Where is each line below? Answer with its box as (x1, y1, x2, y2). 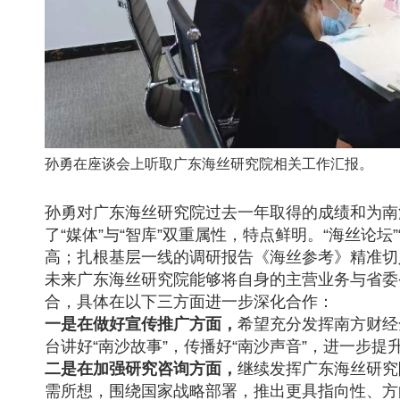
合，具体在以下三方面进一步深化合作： (45, 292, 334, 311)
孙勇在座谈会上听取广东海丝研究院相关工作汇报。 (45, 155, 373, 171)
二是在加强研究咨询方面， (45, 359, 237, 378)
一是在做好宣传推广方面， (45, 314, 237, 333)
